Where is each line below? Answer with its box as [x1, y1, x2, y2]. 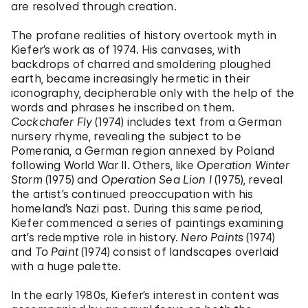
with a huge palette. [11, 259, 122, 273]
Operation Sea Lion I [100, 173, 212, 186]
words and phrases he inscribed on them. [11, 100, 235, 114]
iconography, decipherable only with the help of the [11, 86, 295, 100]
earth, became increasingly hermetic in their [11, 71, 250, 85]
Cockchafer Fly [11, 115, 93, 129]
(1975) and [42, 173, 101, 186]
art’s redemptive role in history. [11, 230, 181, 244]
